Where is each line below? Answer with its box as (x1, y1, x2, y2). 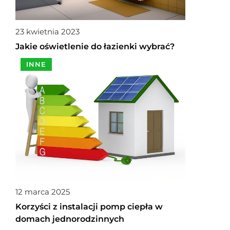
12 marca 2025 (15, 187, 70, 197)
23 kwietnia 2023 (15, 26, 80, 36)
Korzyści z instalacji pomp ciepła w (15, 202, 163, 212)
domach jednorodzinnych (15, 214, 124, 224)
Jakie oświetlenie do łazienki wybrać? (15, 41, 175, 51)
